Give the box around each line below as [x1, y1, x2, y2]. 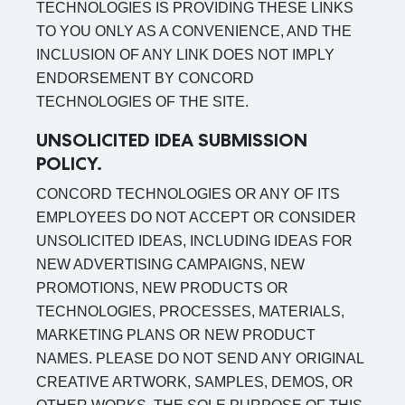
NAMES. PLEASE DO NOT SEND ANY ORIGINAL [36, 351, 363, 366]
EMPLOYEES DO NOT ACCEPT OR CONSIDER [36, 210, 356, 225]
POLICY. [36, 153, 102, 174]
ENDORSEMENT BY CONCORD [36, 71, 254, 86]
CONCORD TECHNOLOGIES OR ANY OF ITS [36, 186, 340, 202]
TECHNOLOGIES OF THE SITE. [36, 94, 249, 109]
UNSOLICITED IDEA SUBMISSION [36, 129, 307, 151]
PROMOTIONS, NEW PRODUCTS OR [36, 280, 288, 296]
